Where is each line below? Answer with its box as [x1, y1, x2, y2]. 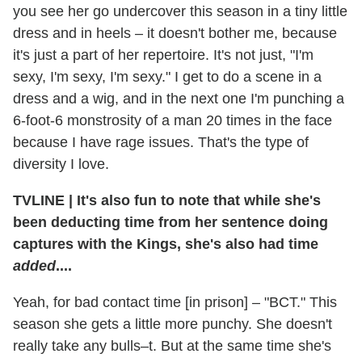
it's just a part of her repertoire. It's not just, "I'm [13, 46, 314, 63]
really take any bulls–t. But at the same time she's [13, 337, 331, 354]
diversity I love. [13, 155, 109, 172]
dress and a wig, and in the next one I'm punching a [13, 90, 344, 107]
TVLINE [13, 192, 69, 208]
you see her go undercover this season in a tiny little [13, 2, 347, 19]
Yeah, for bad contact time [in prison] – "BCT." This [13, 293, 337, 310]
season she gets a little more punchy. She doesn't [13, 315, 332, 332]
